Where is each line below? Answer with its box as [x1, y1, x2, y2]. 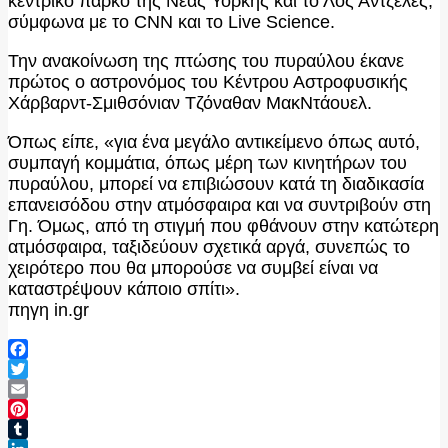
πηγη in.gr [8, 299, 89, 320]
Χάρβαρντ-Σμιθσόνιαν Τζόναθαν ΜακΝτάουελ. [8, 92, 372, 113]
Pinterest [8, 418, 79, 439]
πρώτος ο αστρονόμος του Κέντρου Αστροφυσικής [8, 71, 408, 92]
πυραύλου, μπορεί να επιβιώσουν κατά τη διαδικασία [8, 173, 424, 194]
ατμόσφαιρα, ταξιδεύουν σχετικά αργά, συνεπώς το [8, 236, 410, 257]
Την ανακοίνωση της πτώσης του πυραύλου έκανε [8, 50, 404, 71]
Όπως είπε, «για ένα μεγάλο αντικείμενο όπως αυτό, [8, 131, 420, 152]
